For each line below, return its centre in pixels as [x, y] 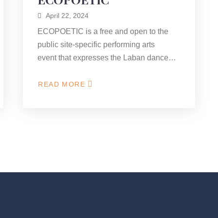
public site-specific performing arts [96, 45]
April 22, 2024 [67, 16]
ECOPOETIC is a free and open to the [103, 31]
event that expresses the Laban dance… [107, 58]
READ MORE [62, 84]
